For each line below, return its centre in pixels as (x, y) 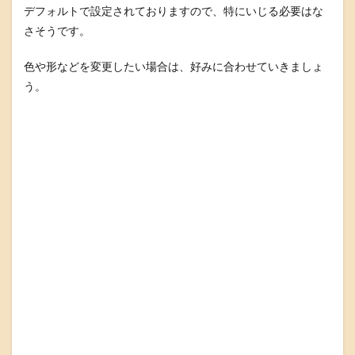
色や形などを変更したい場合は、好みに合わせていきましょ (174, 66)
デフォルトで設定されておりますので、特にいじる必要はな (174, 10)
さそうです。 (57, 30)
